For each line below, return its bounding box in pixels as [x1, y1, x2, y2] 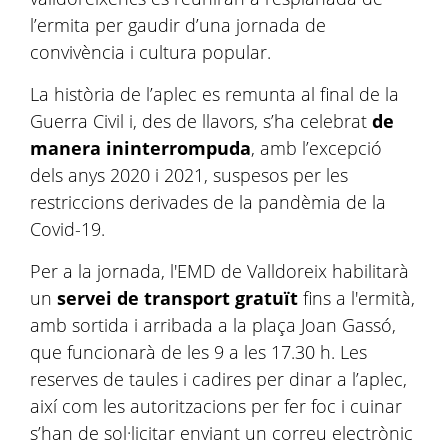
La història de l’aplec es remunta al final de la [30, 82, 399, 106]
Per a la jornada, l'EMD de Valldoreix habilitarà [30, 259, 409, 283]
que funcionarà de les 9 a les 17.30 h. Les [30, 340, 367, 364]
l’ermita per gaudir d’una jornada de [30, 13, 326, 37]
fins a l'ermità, [298, 286, 415, 310]
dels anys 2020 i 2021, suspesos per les [30, 163, 348, 187]
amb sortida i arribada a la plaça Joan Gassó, [30, 313, 396, 337]
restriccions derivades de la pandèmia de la [30, 190, 386, 214]
